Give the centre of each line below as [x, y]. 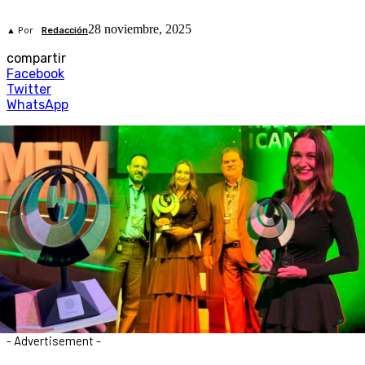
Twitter [29, 90]
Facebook [35, 74]
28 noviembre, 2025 [140, 29]
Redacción [65, 31]
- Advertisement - [54, 340]
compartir [36, 59]
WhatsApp [37, 105]
